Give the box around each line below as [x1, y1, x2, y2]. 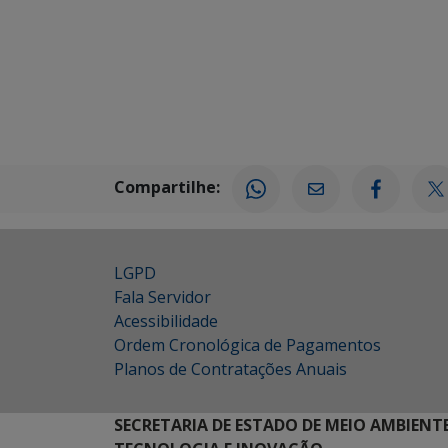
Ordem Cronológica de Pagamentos [114, 334, 381, 356]
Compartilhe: [114, 176, 220, 199]
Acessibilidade [114, 310, 218, 332]
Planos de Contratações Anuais [114, 358, 347, 380]
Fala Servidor [114, 286, 211, 308]
